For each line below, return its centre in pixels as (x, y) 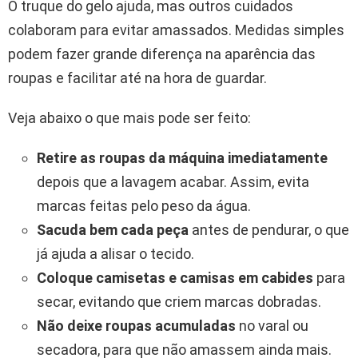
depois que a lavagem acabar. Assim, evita (173, 182)
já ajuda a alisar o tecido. (115, 254)
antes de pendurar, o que (269, 230)
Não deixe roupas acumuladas (136, 326)
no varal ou (272, 326)
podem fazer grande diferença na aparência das (162, 54)
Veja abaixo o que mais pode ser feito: (129, 118)
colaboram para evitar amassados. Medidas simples (176, 30)
